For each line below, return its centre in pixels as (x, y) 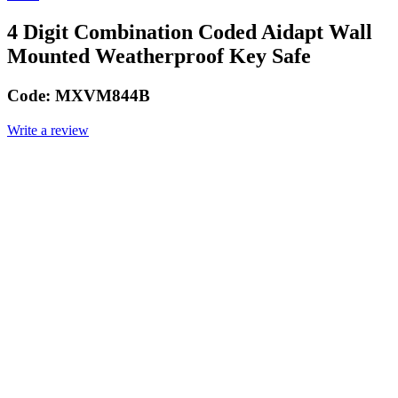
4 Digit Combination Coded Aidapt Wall (190, 32)
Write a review (48, 130)
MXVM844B (103, 96)
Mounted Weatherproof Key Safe (159, 56)
